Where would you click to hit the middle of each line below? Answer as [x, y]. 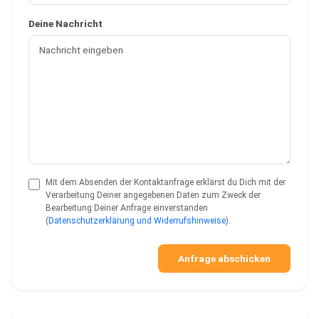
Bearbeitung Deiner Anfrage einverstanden [127, 208]
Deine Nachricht [66, 24]
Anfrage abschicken [224, 259]
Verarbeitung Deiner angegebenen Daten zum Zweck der [153, 195]
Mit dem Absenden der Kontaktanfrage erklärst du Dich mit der [166, 183]
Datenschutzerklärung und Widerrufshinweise [137, 221]
